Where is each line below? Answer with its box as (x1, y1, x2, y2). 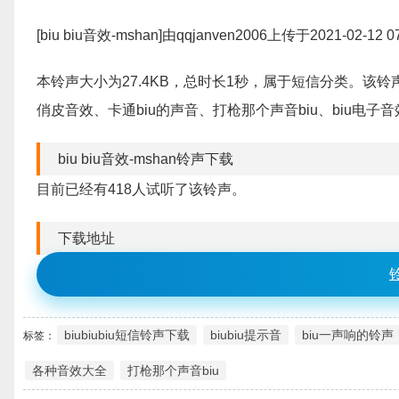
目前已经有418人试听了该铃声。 (37, 182, 246, 197)
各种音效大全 (32, 363, 107, 378)
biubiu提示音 (210, 328, 281, 342)
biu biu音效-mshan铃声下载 (58, 151, 233, 167)
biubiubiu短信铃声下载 (64, 328, 190, 342)
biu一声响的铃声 (302, 328, 394, 342)
